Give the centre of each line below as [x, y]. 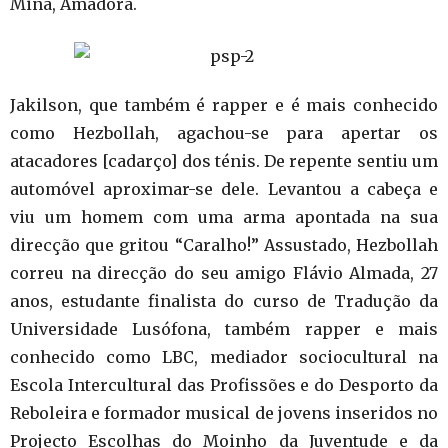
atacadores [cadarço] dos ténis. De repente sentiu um [224, 161]
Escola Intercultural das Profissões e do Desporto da [224, 385]
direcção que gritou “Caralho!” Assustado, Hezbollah [224, 245]
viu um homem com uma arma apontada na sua [224, 217]
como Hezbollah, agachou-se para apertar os [224, 133]
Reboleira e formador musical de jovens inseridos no [224, 413]
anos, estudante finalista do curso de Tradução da [224, 301]
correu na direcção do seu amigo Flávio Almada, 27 [224, 273]
